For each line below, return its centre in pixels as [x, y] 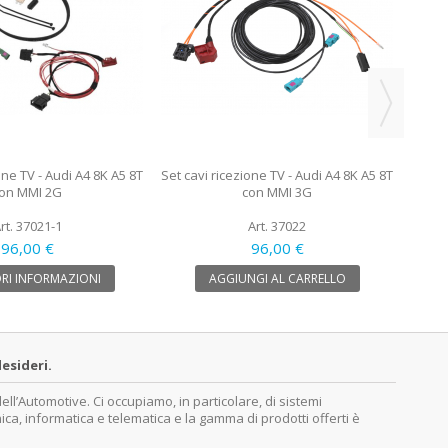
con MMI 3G [277, 191]
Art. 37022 [277, 225]
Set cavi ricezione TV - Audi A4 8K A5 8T [277, 174]
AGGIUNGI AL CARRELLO [277, 278]
